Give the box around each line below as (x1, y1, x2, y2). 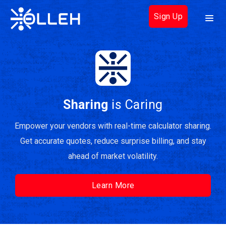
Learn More (91, 181, 135, 190)
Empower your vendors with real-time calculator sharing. (15, 121, 211, 131)
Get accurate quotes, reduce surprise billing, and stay (20, 136, 206, 146)
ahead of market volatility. (68, 151, 158, 161)
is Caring (108, 97, 163, 112)
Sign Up (153, 12, 183, 21)
